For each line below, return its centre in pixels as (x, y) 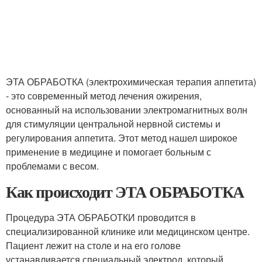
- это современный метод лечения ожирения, (104, 96)
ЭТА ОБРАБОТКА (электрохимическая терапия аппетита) (131, 82)
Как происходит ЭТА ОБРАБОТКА (125, 192)
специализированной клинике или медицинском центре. (128, 231)
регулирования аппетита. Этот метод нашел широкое (122, 138)
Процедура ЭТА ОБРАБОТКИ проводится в (101, 217)
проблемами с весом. (52, 166)
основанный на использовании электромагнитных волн (127, 110)
